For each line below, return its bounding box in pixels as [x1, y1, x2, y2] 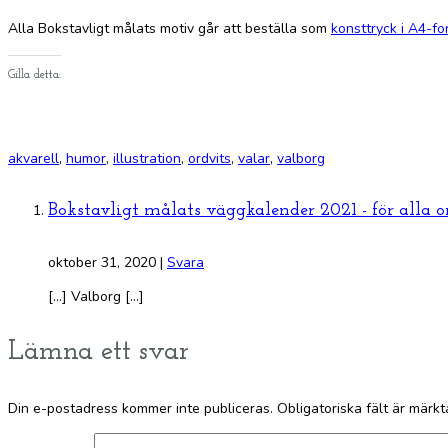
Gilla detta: [8, 69, 61, 82]
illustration [113, 149, 181, 169]
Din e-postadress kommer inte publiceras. [8, 399, 273, 419]
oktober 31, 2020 [48, 253, 160, 273]
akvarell [8, 149, 59, 169]
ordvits [188, 149, 231, 169]
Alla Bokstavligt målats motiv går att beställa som [8, 19, 331, 39]
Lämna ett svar [8, 338, 189, 367]
